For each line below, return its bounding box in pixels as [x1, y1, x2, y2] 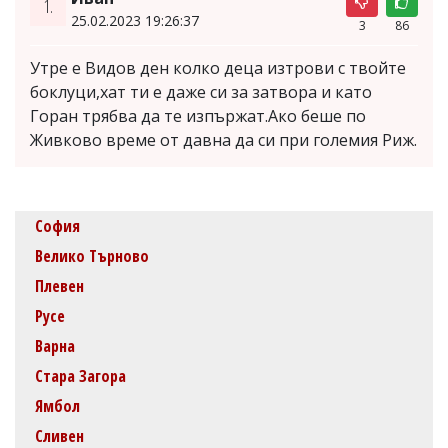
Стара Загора [35, 364, 126, 387]
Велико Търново [35, 244, 149, 267]
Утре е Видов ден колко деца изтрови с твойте [30, 56, 406, 79]
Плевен [35, 274, 84, 297]
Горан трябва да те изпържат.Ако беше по [30, 104, 366, 127]
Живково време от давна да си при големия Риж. [30, 128, 417, 151]
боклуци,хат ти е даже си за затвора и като [30, 80, 372, 103]
